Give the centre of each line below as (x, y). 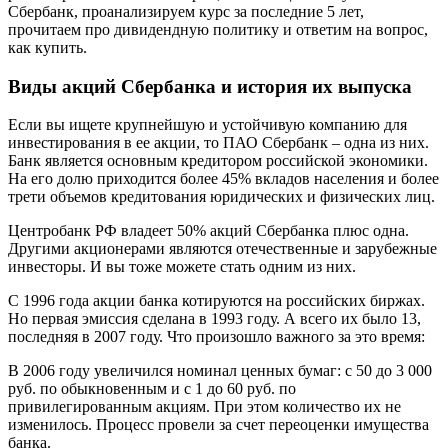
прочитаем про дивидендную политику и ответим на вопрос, (218, 29)
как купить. (47, 47)
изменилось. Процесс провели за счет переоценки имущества (218, 425)
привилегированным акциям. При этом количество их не (204, 407)
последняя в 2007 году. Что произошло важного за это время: (216, 337)
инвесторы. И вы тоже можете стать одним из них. (182, 267)
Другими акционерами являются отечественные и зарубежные (222, 249)
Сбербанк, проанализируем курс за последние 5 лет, (186, 11)
